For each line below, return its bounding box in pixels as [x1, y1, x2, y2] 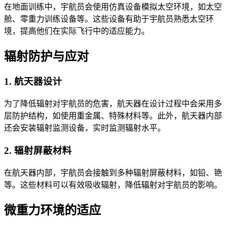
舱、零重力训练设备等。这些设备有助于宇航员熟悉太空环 [4, 14, 214, 23]
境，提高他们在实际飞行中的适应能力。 [4, 26, 149, 35]
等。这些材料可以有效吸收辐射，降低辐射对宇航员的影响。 [4, 180, 222, 189]
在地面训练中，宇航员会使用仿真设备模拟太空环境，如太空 [4, 2, 222, 11]
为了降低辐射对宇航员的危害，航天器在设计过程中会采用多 [4, 99, 222, 108]
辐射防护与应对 [4, 49, 89, 63]
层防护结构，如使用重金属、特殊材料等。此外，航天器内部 [4, 111, 222, 121]
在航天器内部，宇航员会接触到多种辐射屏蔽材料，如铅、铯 [4, 168, 222, 177]
